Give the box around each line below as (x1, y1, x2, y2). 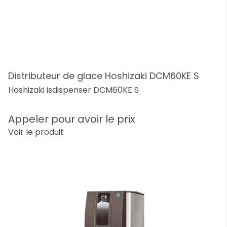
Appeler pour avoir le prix (8, 112, 135, 126)
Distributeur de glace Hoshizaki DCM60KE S (8, 69, 199, 82)
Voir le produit (8, 126, 64, 138)
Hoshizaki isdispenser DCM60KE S (8, 84, 139, 96)
